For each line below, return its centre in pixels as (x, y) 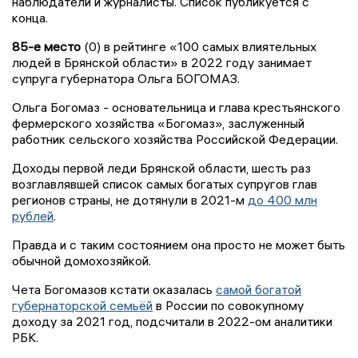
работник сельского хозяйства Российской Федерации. (175, 139)
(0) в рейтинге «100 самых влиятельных (199, 46)
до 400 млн (282, 199)
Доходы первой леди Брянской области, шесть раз (161, 167)
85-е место (46, 46)
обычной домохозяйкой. (82, 260)
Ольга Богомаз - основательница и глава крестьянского (176, 107)
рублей (33, 215)
